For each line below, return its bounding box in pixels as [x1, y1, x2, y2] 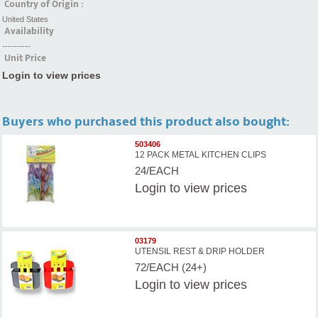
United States [2, 15, 48, 24]
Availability [4, 26, 54, 38]
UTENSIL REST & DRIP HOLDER [135, 246, 265, 256]
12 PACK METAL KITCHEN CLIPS [135, 149, 267, 160]
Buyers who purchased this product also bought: [2, 114, 290, 130]
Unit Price [4, 53, 46, 65]
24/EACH [135, 164, 180, 177]
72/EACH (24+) [135, 261, 207, 273]
